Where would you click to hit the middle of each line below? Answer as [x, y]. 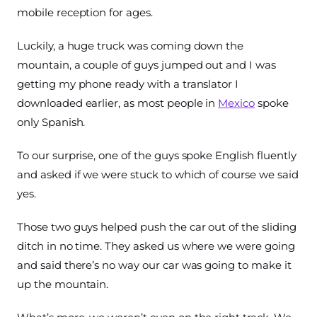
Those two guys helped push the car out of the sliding [157, 227]
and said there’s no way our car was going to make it [154, 265]
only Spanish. [51, 122]
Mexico [237, 103]
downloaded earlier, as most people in [118, 103]
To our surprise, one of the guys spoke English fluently [157, 156]
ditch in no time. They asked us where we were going [156, 246]
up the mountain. [63, 284]
